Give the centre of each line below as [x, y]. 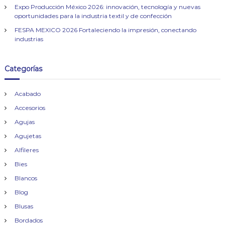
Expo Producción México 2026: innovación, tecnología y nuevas [107, 7]
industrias [29, 39]
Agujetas [28, 136]
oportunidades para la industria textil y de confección [93, 16]
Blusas [24, 206]
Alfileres [26, 150]
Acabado [27, 94]
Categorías [23, 69]
